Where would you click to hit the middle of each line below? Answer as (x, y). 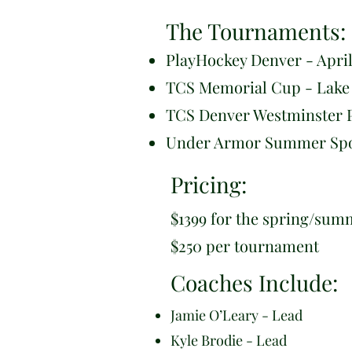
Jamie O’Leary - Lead (236, 315)
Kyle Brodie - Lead (229, 340)
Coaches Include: (254, 282)
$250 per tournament (245, 245)
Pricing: (209, 184)
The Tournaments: (256, 31)
